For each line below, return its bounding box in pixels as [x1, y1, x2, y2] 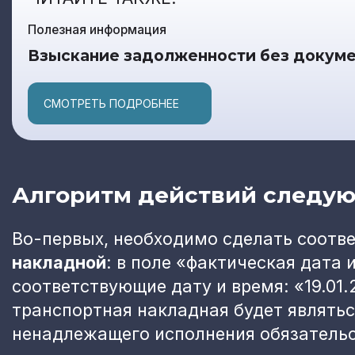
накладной [12, 251, 106, 273]
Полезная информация [28, 21, 166, 37]
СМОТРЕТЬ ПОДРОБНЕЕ [44, 96, 179, 110]
